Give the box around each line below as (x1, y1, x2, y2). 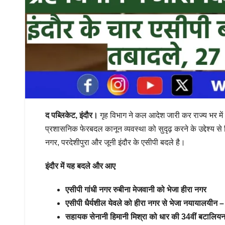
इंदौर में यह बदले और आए (45, 161, 118, 170)
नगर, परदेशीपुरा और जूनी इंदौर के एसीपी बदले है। (45, 138, 187, 147)
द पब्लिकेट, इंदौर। (45, 110, 98, 120)
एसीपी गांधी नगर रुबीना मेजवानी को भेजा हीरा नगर (65, 185, 208, 194)
